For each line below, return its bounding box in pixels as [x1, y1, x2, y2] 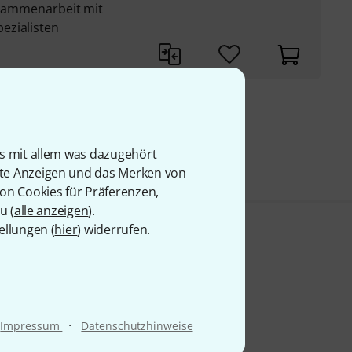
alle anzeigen [13, 202, 89, 219]
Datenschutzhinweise [81, 318, 193, 333]
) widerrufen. [77, 221, 151, 238]
